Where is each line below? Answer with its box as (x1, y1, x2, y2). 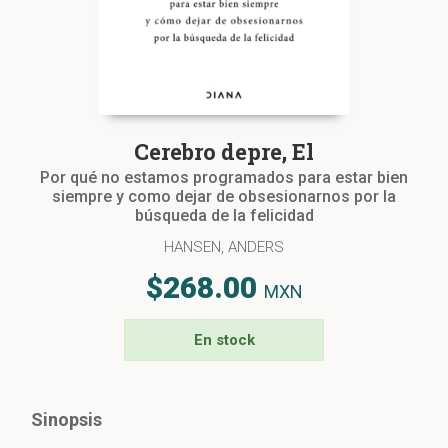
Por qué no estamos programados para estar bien (40, 168, 408, 188)
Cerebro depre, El (134, 137, 314, 167)
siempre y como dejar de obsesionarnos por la (52, 187, 396, 207)
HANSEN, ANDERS (164, 237, 284, 256)
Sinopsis (31, 408, 102, 430)
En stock (193, 330, 255, 349)
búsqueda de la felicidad (134, 206, 314, 226)
